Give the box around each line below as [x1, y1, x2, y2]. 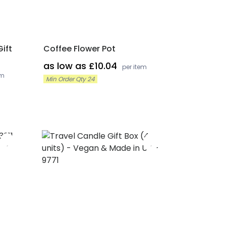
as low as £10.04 [43, 60, 120, 72]
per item [122, 63, 147, 71]
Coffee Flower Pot [43, 43, 116, 54]
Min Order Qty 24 [45, 75, 95, 83]
